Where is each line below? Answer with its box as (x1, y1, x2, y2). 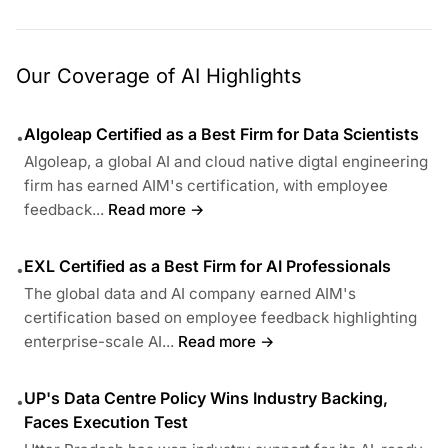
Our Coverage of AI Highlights (16, 64, 302, 89)
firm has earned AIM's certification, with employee (24, 176, 388, 196)
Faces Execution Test (24, 412, 188, 433)
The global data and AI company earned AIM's (24, 284, 356, 304)
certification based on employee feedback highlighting (24, 308, 417, 328)
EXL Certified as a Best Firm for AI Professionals (24, 256, 391, 277)
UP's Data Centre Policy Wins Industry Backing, (24, 388, 388, 409)
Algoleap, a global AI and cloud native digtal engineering (24, 152, 428, 172)
